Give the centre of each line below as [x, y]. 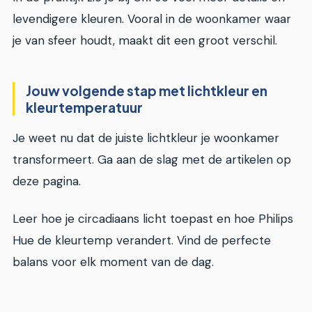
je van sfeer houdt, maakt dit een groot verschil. [145, 40]
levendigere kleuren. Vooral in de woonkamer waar [152, 18]
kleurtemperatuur [84, 107]
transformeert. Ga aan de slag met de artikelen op [152, 160]
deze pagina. [47, 181]
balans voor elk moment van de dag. [113, 262]
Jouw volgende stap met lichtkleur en [147, 90]
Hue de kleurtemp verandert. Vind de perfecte [142, 240]
